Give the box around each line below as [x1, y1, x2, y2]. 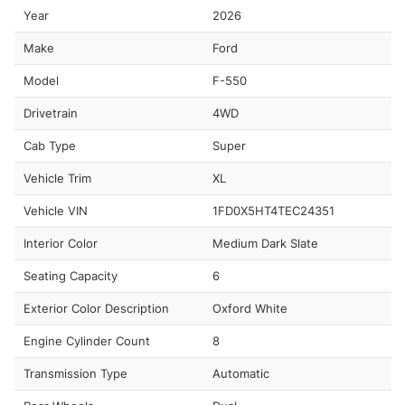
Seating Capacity [24, 268, 118, 283]
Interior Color [24, 235, 98, 250]
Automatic [212, 365, 269, 381]
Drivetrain [24, 105, 78, 120]
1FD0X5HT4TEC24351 [212, 202, 334, 218]
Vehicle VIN [24, 202, 88, 218]
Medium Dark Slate [212, 235, 318, 250]
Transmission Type [24, 365, 127, 381]
